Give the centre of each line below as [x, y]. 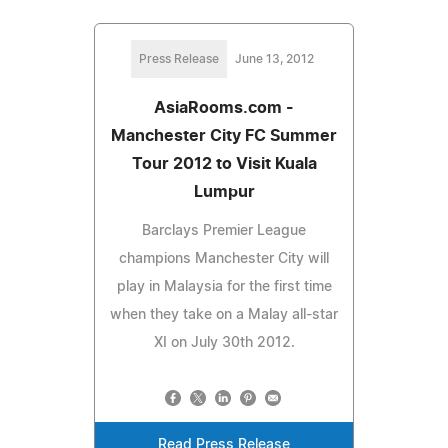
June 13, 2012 [274, 58]
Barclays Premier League [224, 230]
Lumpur [224, 191]
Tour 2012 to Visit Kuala [224, 163]
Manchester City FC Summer [224, 135]
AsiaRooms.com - [224, 107]
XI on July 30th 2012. [224, 342]
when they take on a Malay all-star [224, 314]
